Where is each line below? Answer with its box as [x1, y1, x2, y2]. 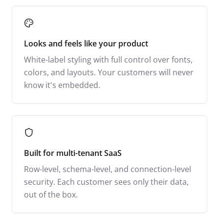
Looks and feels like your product [24, 38, 148, 49]
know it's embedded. [24, 79, 100, 90]
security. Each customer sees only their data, [24, 176, 189, 187]
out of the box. [24, 189, 78, 200]
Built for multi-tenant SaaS [24, 147, 122, 158]
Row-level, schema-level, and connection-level [24, 163, 191, 175]
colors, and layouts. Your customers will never [24, 66, 194, 78]
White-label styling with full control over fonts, [24, 54, 193, 65]
